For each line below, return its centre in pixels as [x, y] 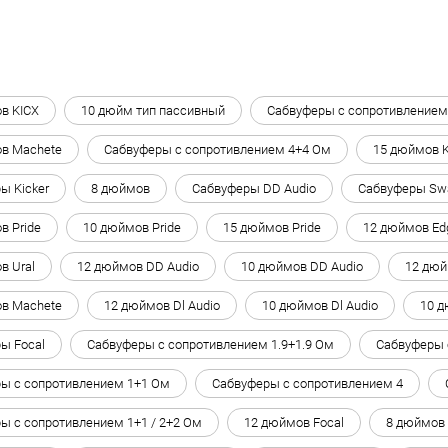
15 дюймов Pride [272, 227]
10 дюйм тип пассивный [153, 110]
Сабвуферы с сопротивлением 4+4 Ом [217, 149]
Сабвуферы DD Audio [254, 188]
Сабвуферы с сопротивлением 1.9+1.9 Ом [210, 344]
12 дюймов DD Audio [138, 266]
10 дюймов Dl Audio [320, 305]
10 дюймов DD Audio [302, 266]
